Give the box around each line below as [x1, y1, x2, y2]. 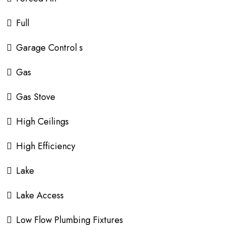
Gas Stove [16, 90, 55, 103]
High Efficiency [16, 140, 75, 153]
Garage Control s [16, 41, 83, 54]
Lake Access [16, 189, 64, 202]
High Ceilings [16, 115, 69, 128]
